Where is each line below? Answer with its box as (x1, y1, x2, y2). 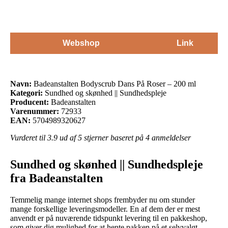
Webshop (62, 38, 100, 47)
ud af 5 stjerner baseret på (58, 133, 146, 142)
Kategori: (10, 88, 43, 97)
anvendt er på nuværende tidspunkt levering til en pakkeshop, (10, 213, 207, 222)
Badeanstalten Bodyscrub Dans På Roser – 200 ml (32, 79, 196, 88)
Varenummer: (10, 106, 59, 116)
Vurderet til (10, 133, 47, 142)
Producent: (10, 97, 49, 106)
